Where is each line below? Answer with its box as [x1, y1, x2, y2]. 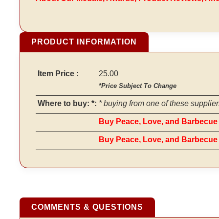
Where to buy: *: [38, 99, 97, 108]
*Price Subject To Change [99, 82, 176, 89]
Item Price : [38, 69, 79, 78]
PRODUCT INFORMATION [31, 37, 137, 46]
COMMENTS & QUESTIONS [31, 202, 143, 211]
